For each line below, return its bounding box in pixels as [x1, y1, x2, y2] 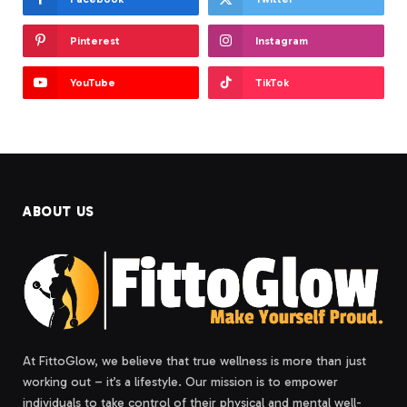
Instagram [255, 35, 308, 48]
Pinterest [70, 35, 120, 48]
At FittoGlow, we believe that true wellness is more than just [23, 352, 366, 369]
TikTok [255, 76, 289, 90]
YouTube [70, 76, 115, 90]
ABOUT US [23, 203, 94, 221]
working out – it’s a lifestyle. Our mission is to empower [23, 373, 338, 390]
